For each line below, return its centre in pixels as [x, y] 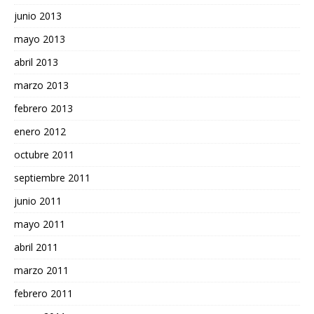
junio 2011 [38, 201]
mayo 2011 [40, 224]
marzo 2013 [41, 86]
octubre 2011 [44, 155]
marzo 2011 [41, 271]
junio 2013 [38, 16]
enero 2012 [40, 132]
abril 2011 [36, 247]
